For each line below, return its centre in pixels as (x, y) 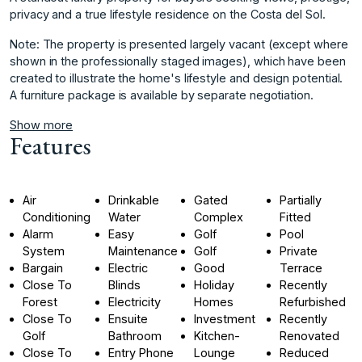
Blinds (125, 284)
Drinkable (134, 200)
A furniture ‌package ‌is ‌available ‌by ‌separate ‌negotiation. (162, 95)
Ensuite (128, 318)
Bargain (43, 267)
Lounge (215, 352)
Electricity (135, 301)
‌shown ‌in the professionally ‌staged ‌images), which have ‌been (178, 61)
